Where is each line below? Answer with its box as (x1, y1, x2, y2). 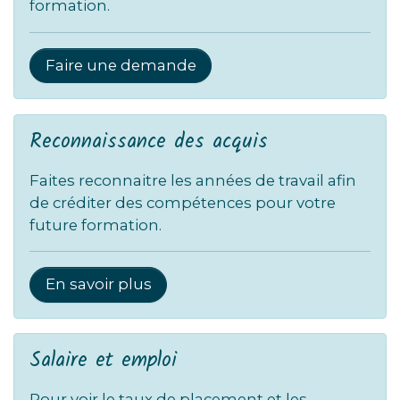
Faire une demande (45, 56, 196, 75)
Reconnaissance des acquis (29, 125, 268, 158)
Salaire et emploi (29, 345, 177, 378)
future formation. (29, 215, 162, 234)
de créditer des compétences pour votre (29, 193, 336, 212)
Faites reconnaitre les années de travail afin (29, 171, 356, 189)
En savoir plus (45, 275, 152, 294)
